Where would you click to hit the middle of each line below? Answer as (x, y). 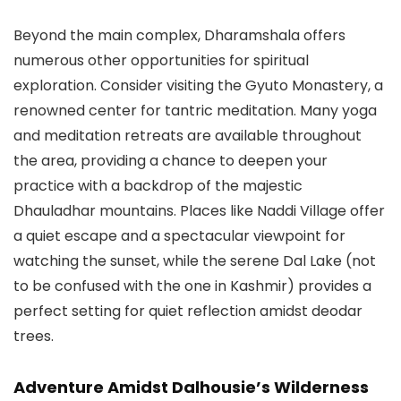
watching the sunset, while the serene (148, 261)
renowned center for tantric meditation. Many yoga (195, 111)
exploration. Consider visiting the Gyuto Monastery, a (198, 86)
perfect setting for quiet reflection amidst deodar (188, 311)
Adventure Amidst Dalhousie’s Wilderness (191, 388)
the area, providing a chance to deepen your (171, 161)
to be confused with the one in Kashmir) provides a (192, 286)
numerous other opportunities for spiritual (161, 61)
